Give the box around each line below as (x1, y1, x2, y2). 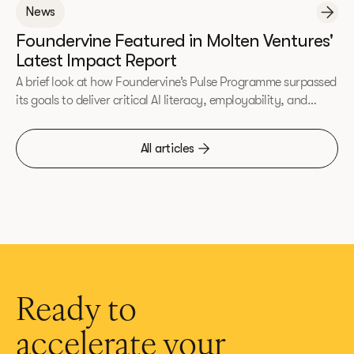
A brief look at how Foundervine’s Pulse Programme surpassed (16, 74, 337, 89)
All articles (140, 141, 195, 156)
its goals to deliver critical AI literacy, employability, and (16, 92, 307, 107)
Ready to (16, 296, 137, 328)
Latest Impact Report (16, 49, 176, 71)
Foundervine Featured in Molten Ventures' (16, 29, 333, 51)
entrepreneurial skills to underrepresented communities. (16, 111, 306, 126)
